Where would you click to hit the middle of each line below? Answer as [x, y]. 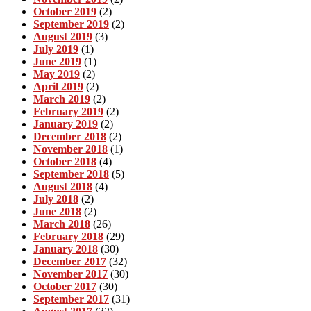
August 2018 [63, 186]
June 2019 [57, 61]
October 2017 [65, 286]
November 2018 [70, 149]
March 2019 [62, 99]
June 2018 [57, 211]
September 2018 [71, 174]
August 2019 [63, 36]
